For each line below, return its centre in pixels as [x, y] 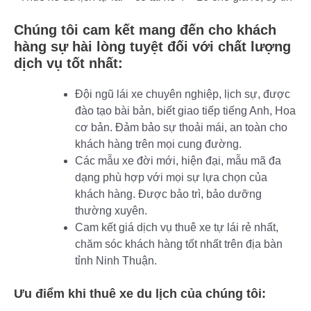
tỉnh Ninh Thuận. [116, 260]
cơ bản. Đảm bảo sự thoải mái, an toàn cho [181, 127]
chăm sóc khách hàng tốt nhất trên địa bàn [179, 244]
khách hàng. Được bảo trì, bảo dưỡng [168, 194]
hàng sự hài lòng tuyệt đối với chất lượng [152, 46]
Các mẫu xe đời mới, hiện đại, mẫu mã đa [178, 160]
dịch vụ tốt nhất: [68, 63]
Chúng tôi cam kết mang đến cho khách [145, 30]
